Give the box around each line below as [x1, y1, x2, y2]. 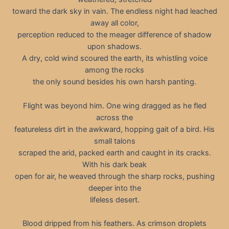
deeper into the [88, 183, 141, 193]
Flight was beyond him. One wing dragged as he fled [22, 101, 207, 110]
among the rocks [85, 65, 144, 75]
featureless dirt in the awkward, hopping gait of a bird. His [14, 124, 215, 134]
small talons [94, 136, 135, 146]
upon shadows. [87, 42, 142, 52]
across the [96, 112, 133, 122]
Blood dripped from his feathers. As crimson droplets [22, 218, 207, 228]
